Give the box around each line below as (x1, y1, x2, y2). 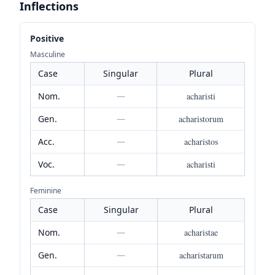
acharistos (184, 135, 218, 147)
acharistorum (178, 112, 223, 125)
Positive (30, 32, 64, 44)
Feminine (30, 185, 61, 196)
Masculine (30, 48, 65, 60)
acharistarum (179, 249, 223, 261)
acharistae (184, 226, 218, 238)
